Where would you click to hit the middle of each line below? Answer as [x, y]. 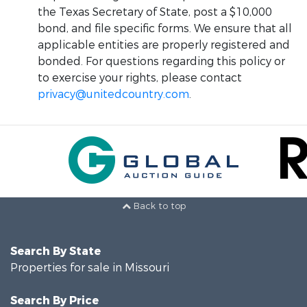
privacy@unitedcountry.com [113, 94]
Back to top [158, 203]
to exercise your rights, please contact [140, 78]
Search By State [56, 248]
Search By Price [54, 297]
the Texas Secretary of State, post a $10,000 [155, 12]
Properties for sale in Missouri [90, 264]
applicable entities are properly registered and [164, 45]
